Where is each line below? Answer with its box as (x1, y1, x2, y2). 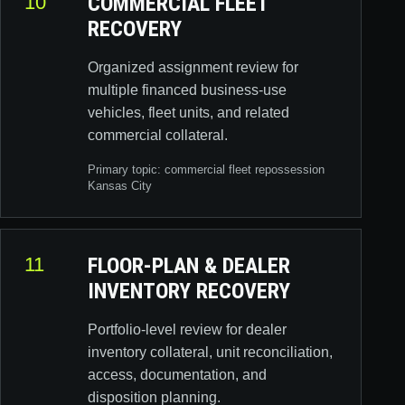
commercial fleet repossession (165, 163, 325, 176)
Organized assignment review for (88, 60, 298, 75)
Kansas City (88, 179, 152, 193)
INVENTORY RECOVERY (88, 278, 290, 304)
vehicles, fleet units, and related (88, 105, 289, 120)
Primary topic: (88, 163, 165, 176)
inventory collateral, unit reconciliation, (88, 344, 333, 360)
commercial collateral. (88, 127, 228, 143)
